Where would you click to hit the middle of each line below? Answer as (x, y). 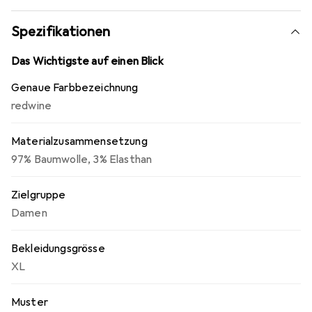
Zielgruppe (39, 195)
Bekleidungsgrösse (58, 249)
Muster (30, 302)
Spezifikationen (61, 32)
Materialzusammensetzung (79, 141)
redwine (32, 106)
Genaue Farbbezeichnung (75, 88)
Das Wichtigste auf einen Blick (87, 61)
